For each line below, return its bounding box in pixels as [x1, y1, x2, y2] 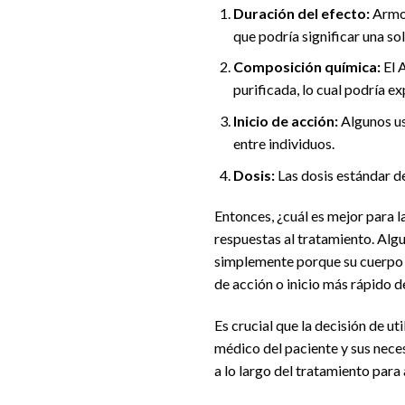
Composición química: [232, 58, 381, 76]
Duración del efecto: [232, 4, 370, 22]
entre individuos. [232, 134, 334, 152]
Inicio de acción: [232, 111, 338, 129]
